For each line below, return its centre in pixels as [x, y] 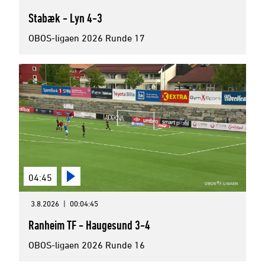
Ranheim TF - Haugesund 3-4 [89, 225]
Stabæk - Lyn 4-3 [65, 18]
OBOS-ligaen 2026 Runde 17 [87, 38]
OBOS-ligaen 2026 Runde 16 [87, 245]
